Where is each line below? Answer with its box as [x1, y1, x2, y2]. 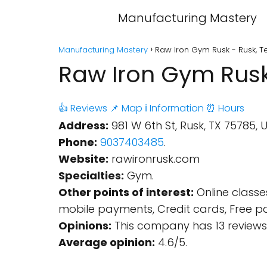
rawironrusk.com [108, 151, 200, 166]
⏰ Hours [206, 101, 244, 115]
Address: [58, 118, 108, 133]
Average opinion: [58, 235, 155, 250]
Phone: [58, 135, 97, 150]
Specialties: [58, 168, 124, 183]
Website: [58, 151, 108, 166]
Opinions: [58, 218, 111, 233]
